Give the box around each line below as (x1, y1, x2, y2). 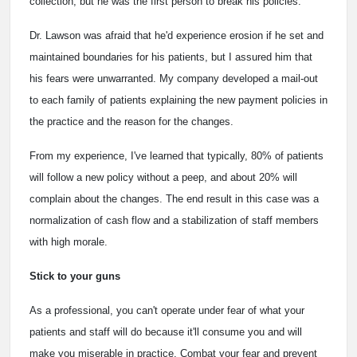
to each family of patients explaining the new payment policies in (29, 93, 328, 106)
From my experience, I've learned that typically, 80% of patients (29, 149, 324, 162)
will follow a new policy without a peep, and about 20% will (29, 171, 297, 183)
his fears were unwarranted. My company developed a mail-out (29, 72, 318, 84)
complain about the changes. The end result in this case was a (29, 192, 319, 205)
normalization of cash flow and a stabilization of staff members (29, 214, 319, 226)
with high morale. (29, 235, 108, 248)
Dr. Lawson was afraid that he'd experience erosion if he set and (29, 29, 324, 41)
